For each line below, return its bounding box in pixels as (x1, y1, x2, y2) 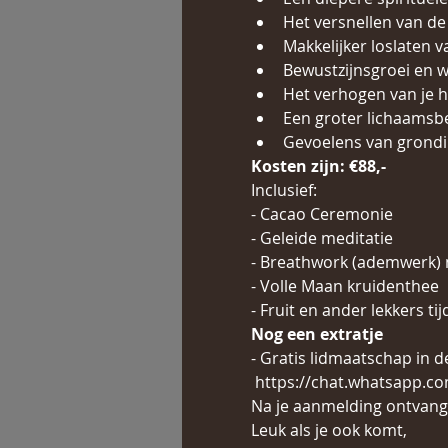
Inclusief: (250, 179, 325, 201)
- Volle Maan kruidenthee (250, 275, 443, 297)
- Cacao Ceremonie (250, 203, 393, 225)
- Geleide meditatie (250, 227, 397, 249)
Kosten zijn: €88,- (250, 155, 386, 177)
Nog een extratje (250, 323, 395, 345)
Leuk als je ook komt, (250, 419, 411, 441)
